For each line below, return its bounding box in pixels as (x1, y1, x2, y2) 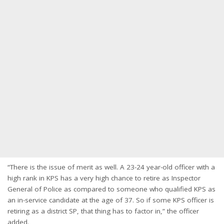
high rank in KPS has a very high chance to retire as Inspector (7, 173, 200, 182)
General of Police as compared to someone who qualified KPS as (7, 184, 215, 193)
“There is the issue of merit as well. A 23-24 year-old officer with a (7, 162, 215, 171)
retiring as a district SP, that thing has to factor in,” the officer (7, 206, 199, 215)
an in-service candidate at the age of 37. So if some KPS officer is (7, 195, 214, 204)
